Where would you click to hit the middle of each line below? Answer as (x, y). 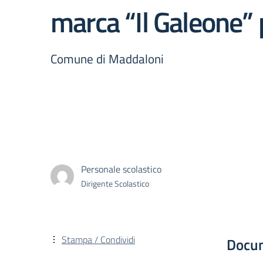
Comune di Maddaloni (107, 59)
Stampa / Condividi (98, 240)
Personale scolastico (121, 169)
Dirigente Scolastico (115, 183)
